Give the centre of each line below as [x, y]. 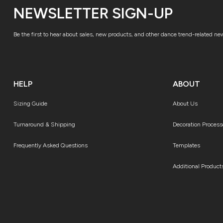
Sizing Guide [30, 103]
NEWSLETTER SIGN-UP [93, 13]
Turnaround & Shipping [44, 124]
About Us [185, 103]
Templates [186, 145]
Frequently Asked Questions [51, 145]
